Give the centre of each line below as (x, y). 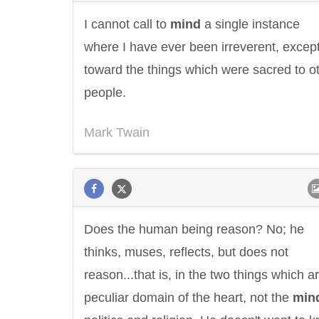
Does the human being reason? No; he (194, 229)
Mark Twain (117, 132)
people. (105, 93)
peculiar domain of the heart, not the (188, 298)
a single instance (250, 24)
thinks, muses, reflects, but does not (186, 252)
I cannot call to (127, 24)
